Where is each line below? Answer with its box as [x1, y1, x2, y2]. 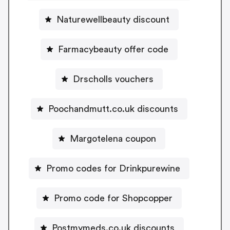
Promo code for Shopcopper [53, 194, 172, 203]
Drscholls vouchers [72, 74, 154, 84]
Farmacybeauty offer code [57, 45, 168, 54]
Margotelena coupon [70, 134, 156, 144]
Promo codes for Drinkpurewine [46, 164, 180, 174]
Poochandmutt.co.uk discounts [48, 104, 178, 114]
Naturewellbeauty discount [56, 15, 169, 25]
